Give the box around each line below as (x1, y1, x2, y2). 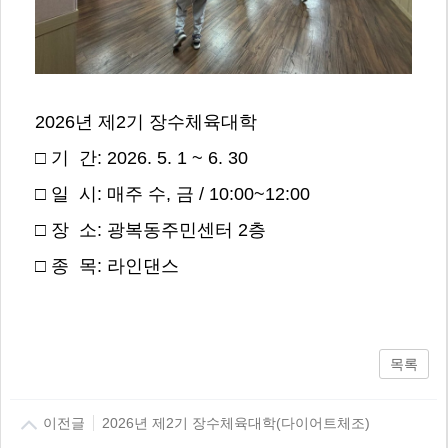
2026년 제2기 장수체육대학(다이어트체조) (93, 414, 370, 431)
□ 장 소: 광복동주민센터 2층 (34, 220, 266, 241)
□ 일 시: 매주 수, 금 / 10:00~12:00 (34, 184, 310, 205)
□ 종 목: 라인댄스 (34, 256, 179, 277)
